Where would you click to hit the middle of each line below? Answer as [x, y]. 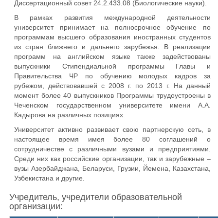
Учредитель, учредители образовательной [96, 197]
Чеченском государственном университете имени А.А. [112, 105]
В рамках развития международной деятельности [112, 18]
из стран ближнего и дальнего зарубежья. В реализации [112, 47]
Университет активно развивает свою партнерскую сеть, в [112, 129]
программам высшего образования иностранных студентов [112, 37]
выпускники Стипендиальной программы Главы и [112, 66]
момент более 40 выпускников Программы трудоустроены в [112, 95]
